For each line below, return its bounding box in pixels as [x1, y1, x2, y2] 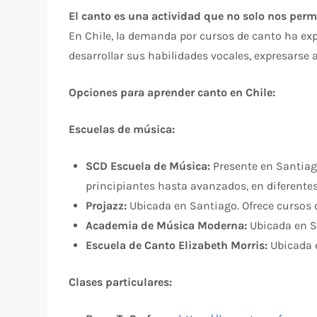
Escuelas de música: [69, 122, 175, 136]
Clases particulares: [69, 275, 173, 289]
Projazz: [86, 198, 127, 212]
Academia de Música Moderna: [86, 218, 248, 232]
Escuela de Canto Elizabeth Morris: [86, 238, 268, 252]
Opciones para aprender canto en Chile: [69, 85, 276, 99]
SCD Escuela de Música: [86, 158, 211, 173]
